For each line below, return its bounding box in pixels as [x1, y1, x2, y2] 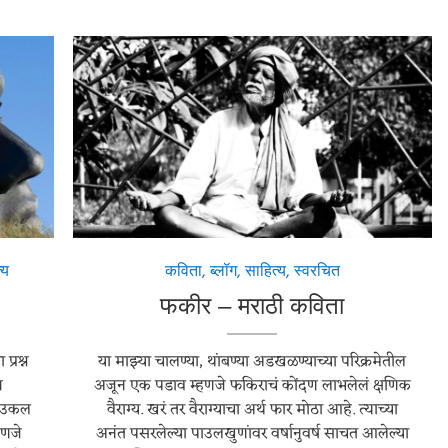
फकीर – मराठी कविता [160, 292, 345, 320]
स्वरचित [293, 258, 340, 283]
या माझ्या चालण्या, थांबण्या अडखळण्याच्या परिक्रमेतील [98, 348, 407, 377]
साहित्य [244, 258, 286, 283]
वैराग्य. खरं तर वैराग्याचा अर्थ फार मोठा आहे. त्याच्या [106, 396, 398, 425]
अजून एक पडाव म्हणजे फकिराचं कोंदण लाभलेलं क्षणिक [93, 372, 411, 401]
